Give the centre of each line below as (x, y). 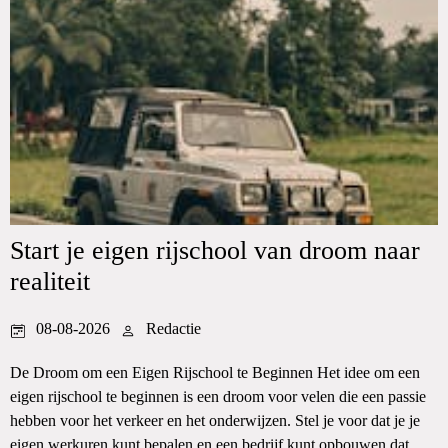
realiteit (50, 281)
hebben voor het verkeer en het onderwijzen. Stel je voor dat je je (215, 420)
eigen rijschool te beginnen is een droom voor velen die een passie (218, 396)
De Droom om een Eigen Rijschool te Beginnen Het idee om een (215, 372)
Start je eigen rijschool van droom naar (215, 250)
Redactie (173, 328)
